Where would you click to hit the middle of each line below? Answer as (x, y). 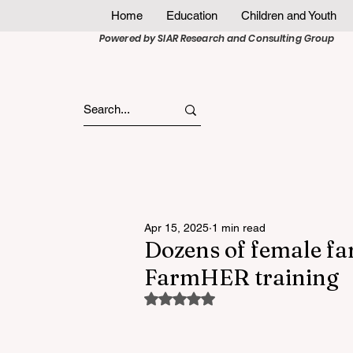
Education (192, 15)
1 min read (239, 228)
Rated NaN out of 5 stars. (242, 297)
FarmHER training (242, 277)
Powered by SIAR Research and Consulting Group (217, 38)
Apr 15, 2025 (176, 228)
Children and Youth (289, 15)
